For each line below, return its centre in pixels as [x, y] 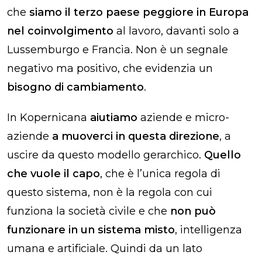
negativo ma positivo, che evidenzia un [110, 68]
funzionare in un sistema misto [91, 230]
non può [193, 211]
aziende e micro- [183, 117]
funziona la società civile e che [89, 211]
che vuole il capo [54, 173]
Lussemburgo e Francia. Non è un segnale [118, 49]
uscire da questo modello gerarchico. [106, 155]
